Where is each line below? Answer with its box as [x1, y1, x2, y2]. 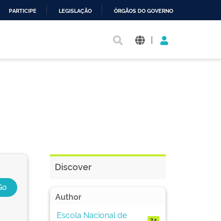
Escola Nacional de [56, 209, 127, 220]
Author [55, 191, 81, 202]
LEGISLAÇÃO [59, 8, 92, 14]
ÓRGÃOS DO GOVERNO [114, 8, 173, 14]
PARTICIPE [9, 8, 37, 14]
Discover [55, 160, 92, 172]
